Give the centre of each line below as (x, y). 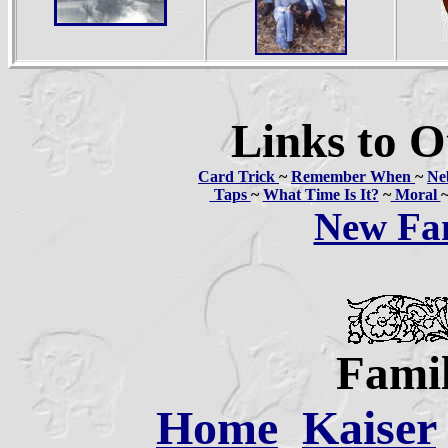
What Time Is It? (320, 194)
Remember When (353, 176)
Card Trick (238, 176)
